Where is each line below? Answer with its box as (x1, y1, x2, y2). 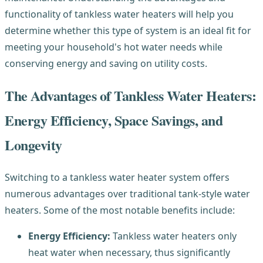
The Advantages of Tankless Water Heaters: (5, 85, 257, 106)
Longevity (5, 134, 62, 155)
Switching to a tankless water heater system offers (5, 170, 230, 184)
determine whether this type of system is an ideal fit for (5, 23, 251, 37)
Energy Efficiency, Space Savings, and (5, 109, 223, 130)
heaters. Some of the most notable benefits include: (5, 203, 235, 217)
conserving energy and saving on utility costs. (5, 56, 207, 70)
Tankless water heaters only (110, 229, 237, 242)
